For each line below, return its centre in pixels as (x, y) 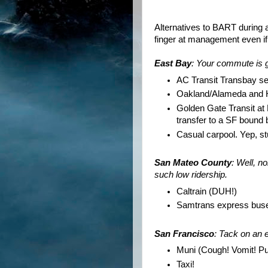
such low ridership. (191, 175)
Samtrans (196, 205)
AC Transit (199, 80)
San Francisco (184, 234)
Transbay (239, 80)
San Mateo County (193, 163)
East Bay (173, 64)
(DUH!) (222, 191)
